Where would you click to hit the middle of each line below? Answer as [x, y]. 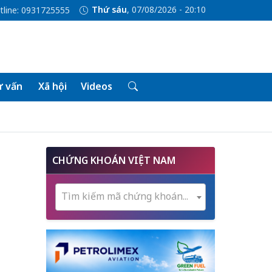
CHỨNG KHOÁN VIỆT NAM [114, 160]
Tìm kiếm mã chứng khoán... [125, 196]
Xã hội [52, 86]
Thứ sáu [109, 10]
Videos [96, 86]
